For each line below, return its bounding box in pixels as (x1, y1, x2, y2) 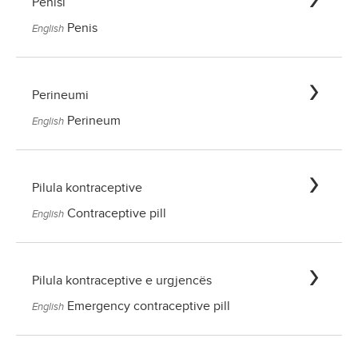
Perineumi (32, 88, 89, 103)
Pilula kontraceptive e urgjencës (32, 273, 212, 288)
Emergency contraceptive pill (67, 299, 230, 314)
